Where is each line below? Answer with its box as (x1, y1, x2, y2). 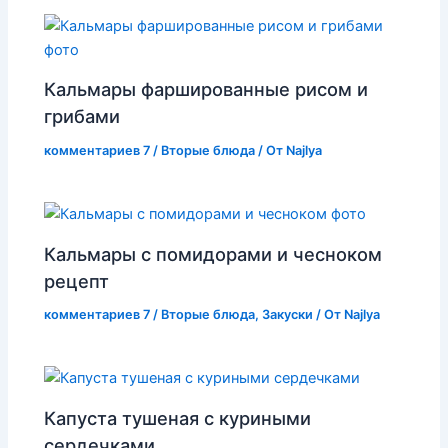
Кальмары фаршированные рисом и (44, 78, 369, 101)
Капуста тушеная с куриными (44, 406, 312, 429)
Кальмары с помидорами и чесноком (44, 242, 383, 265)
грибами (44, 105, 121, 128)
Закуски (262, 307, 314, 323)
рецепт (44, 269, 110, 292)
